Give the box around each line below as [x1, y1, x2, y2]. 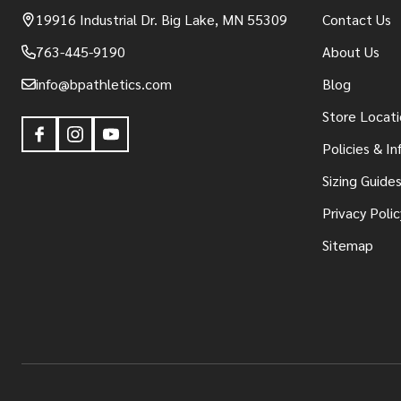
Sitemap [322, 235, 373, 254]
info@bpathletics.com [36, 73, 172, 93]
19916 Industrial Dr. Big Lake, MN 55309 [36, 9, 287, 29]
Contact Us [322, 9, 391, 29]
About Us [322, 41, 380, 61]
